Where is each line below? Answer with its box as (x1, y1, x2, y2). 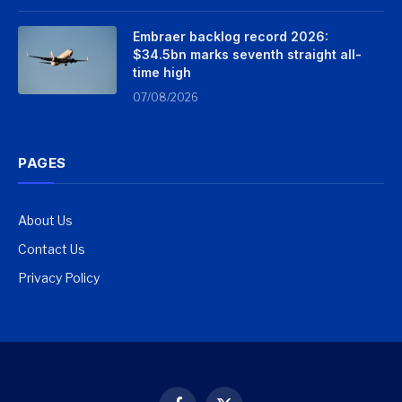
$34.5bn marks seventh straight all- (133, 47, 362, 63)
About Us (18, 213, 73, 229)
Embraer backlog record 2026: (133, 29, 328, 45)
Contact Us (18, 241, 85, 258)
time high (133, 65, 191, 81)
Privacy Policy (18, 270, 100, 286)
